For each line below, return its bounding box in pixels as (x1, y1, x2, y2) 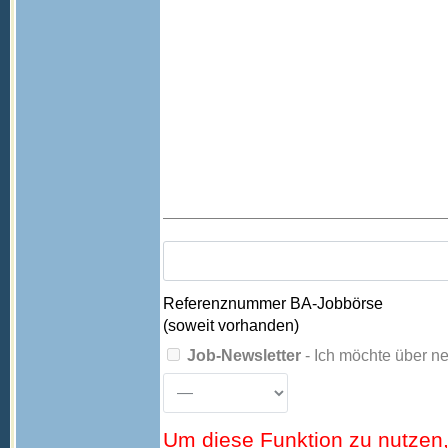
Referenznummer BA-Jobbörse (163, 294, 383, 312)
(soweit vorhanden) (163, 316, 299, 334)
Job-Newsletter (187, 346, 301, 364)
